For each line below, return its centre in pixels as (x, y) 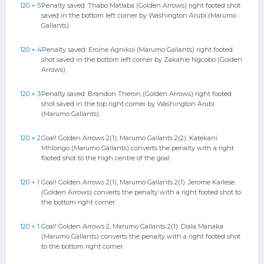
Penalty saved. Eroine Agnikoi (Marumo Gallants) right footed (137, 49)
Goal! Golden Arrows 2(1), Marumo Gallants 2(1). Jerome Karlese (138, 182)
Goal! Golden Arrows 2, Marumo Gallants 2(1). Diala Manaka (132, 226)
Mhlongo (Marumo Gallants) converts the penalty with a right (138, 148)
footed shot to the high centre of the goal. (106, 158)
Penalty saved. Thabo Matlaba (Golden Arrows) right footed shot (141, 5)
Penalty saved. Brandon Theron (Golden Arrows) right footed (136, 94)
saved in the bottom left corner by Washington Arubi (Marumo (139, 15)
